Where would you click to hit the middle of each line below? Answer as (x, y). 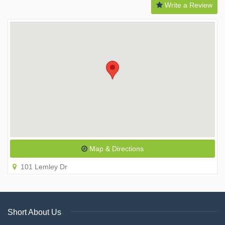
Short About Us (34, 212)
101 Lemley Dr (42, 167)
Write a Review (188, 5)
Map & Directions (116, 149)
